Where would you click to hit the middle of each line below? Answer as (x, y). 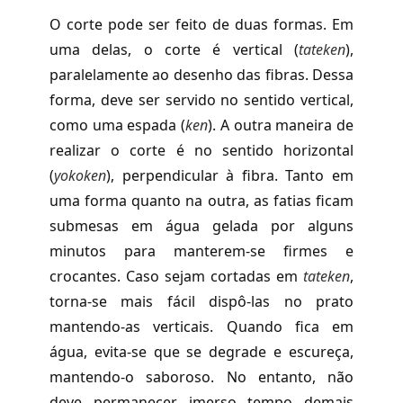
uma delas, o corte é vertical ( (174, 49)
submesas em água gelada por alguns (201, 225)
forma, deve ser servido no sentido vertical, (201, 99)
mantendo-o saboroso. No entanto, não (201, 376)
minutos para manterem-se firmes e (201, 251)
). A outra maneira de (281, 125)
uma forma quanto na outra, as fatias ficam (201, 200)
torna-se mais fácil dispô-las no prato (201, 301)
